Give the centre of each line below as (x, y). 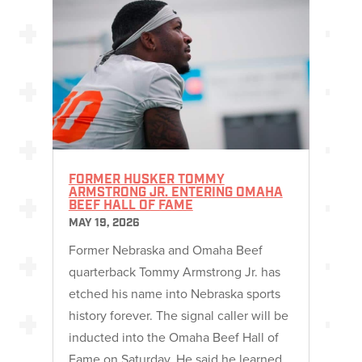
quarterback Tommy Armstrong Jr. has (174, 272)
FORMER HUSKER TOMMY (146, 181)
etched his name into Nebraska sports (174, 294)
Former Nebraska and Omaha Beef (165, 250)
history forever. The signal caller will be (178, 316)
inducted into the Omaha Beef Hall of (173, 337)
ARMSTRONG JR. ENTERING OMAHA (175, 194)
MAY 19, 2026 (104, 224)
